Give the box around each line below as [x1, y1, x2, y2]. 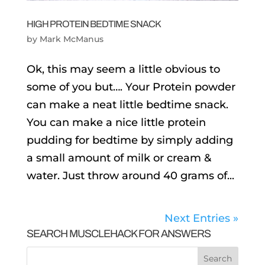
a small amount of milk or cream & [26, 151, 211, 164]
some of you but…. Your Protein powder [26, 80, 235, 93]
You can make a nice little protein [26, 115, 206, 129]
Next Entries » [164, 211, 239, 225]
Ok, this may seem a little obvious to [26, 62, 220, 76]
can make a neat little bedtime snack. [26, 98, 228, 111]
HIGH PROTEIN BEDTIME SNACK [26, 18, 161, 29]
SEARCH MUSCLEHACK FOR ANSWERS [26, 227, 211, 240]
